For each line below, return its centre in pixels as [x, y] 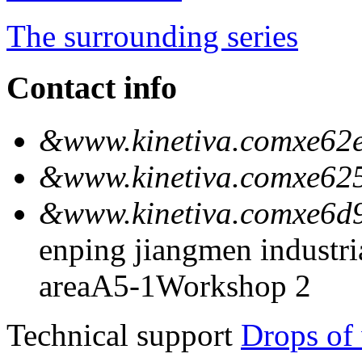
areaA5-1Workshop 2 [175, 286]
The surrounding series [152, 36]
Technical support [124, 335]
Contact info [92, 88]
